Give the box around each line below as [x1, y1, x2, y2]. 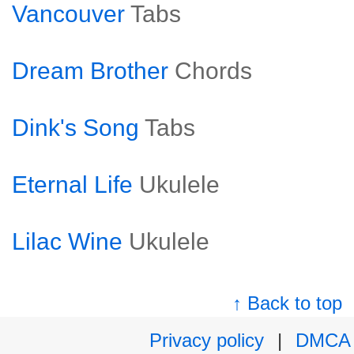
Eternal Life [12, 171, 133, 198]
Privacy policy [149, 330, 264, 351]
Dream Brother [12, 58, 168, 84]
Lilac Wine [12, 228, 122, 254]
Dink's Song [12, 115, 139, 141]
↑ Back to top [232, 292, 343, 314]
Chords [175, 58, 252, 84]
